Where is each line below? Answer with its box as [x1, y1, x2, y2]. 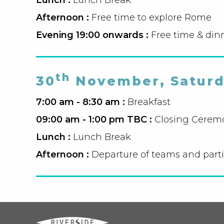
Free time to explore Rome [91, 11, 211, 23]
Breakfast [127, 96, 170, 108]
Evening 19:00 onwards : [36, 29, 151, 40]
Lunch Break [73, 131, 131, 143]
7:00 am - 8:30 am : [36, 96, 127, 108]
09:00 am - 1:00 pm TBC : [36, 114, 154, 125]
